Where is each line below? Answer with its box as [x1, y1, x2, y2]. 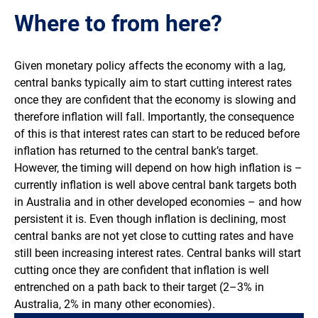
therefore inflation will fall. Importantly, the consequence [14, 110, 294, 124]
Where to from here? [14, 10, 222, 38]
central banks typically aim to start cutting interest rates [14, 76, 292, 90]
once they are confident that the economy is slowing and [14, 93, 296, 107]
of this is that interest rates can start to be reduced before [14, 127, 300, 141]
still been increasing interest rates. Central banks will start [14, 246, 301, 261]
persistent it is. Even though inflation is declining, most [14, 212, 286, 226]
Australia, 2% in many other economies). [14, 297, 215, 312]
